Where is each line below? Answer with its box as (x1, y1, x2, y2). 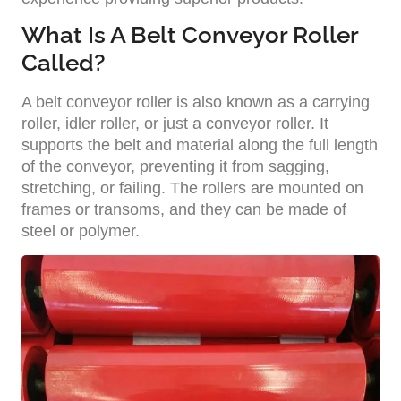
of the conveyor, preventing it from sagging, (21, 158, 329, 176)
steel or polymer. (21, 222, 140, 241)
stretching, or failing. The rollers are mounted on (21, 179, 363, 198)
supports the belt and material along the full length (21, 136, 378, 155)
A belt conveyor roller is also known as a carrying (21, 93, 370, 112)
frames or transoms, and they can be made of (21, 200, 346, 219)
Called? (21, 49, 106, 77)
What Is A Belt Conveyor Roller (21, 21, 358, 49)
